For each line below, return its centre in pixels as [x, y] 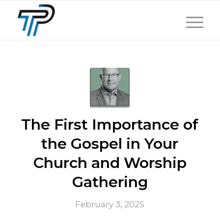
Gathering [110, 182]
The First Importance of [110, 124]
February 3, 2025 [110, 204]
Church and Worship [110, 163]
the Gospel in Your [110, 144]
